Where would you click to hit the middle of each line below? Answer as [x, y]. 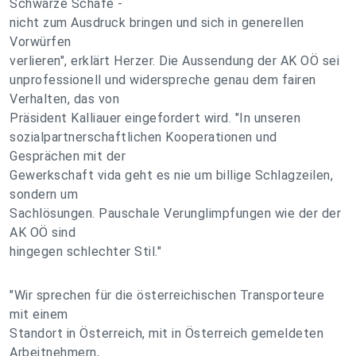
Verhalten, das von [64, 99]
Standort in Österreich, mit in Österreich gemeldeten [166, 333]
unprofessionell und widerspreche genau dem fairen [163, 80]
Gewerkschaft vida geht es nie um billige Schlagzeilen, [171, 175]
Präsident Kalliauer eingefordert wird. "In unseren [155, 118]
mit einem [39, 314]
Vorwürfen [41, 42]
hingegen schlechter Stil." [85, 252]
